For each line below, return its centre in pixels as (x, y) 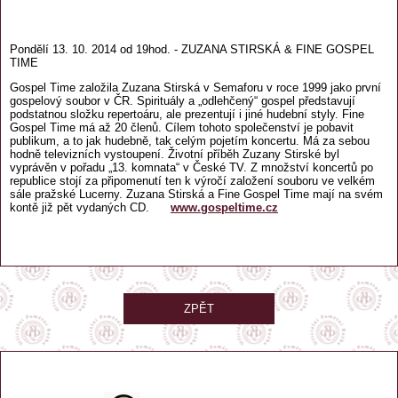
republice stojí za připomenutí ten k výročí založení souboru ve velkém (192, 180)
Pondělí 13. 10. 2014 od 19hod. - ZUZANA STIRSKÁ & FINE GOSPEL (192, 49)
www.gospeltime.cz (224, 207)
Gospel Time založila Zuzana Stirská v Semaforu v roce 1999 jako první (195, 87)
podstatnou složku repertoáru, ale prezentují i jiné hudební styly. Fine (187, 114)
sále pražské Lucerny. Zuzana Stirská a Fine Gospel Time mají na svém (196, 194)
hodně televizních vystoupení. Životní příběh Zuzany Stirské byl (175, 154)
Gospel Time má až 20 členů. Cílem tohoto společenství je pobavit (182, 127)
